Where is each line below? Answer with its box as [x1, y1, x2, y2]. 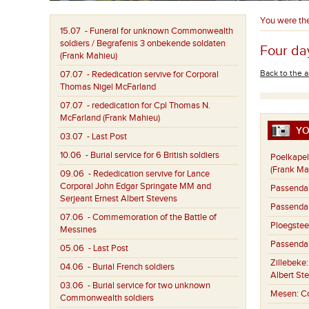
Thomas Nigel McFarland [60, 81, 156, 92]
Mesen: [270, 288, 301, 300]
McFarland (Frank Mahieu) [60, 112, 160, 123]
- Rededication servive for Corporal [83, 69, 219, 80]
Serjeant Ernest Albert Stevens [60, 193, 177, 204]
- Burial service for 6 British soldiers [81, 150, 219, 161]
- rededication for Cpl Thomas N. [83, 100, 210, 111]
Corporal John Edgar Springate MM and [60, 181, 211, 192]
